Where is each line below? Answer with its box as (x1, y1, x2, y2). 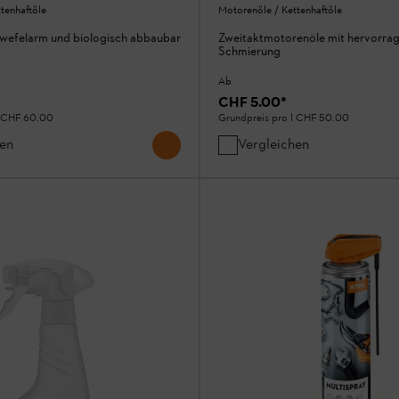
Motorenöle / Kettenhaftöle (218, 4, 342, 17)
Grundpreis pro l (218, 111, 296, 126)
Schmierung (218, 44, 281, 60)
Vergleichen (238, 135, 309, 153)
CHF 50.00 (296, 111, 349, 126)
